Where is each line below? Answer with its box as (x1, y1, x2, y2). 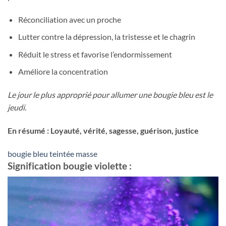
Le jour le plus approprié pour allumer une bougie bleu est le (8, 90, 213, 100)
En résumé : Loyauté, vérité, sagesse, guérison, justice (8, 125, 199, 135)
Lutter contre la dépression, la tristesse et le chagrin (18, 32, 195, 42)
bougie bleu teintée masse (8, 148, 97, 158)
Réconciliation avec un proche (18, 14, 121, 24)
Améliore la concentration (18, 67, 108, 77)
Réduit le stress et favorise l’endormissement (18, 49, 172, 59)
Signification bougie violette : (8, 159, 132, 172)
